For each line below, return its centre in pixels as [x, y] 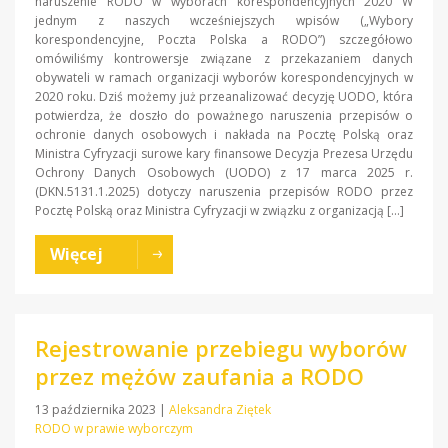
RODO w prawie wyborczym [114, 428]
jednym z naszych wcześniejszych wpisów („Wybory [224, 20]
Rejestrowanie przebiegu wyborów [221, 347]
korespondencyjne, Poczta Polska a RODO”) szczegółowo [224, 39]
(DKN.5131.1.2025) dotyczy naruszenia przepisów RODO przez [224, 191]
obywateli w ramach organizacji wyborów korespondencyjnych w [224, 77]
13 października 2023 [97, 409]
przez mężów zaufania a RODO [199, 375]
